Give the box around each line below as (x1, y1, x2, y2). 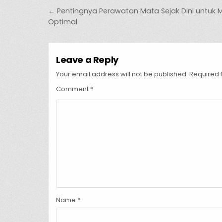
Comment (56, 84, 90, 94)
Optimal (48, 17, 77, 27)
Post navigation (48, 2, 162, 22)
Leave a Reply (56, 54, 118, 66)
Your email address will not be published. (56, 69, 188, 79)
